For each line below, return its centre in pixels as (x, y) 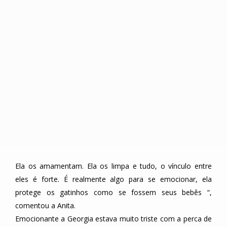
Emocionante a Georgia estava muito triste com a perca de (113, 219)
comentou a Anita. (45, 206)
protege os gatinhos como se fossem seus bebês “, (113, 193)
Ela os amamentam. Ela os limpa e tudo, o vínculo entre (113, 166)
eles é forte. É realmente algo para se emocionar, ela (113, 179)
